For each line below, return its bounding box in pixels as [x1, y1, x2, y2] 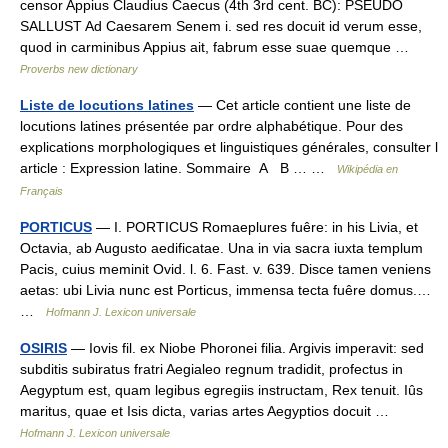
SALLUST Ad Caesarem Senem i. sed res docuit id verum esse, [20, 18, 422, 34]
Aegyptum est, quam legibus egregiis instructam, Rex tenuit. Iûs [20, 382, 423, 398]
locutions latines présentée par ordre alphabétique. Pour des [20, 118, 403, 134]
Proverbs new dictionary [20, 63, 138, 75]
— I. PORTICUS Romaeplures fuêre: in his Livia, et [92, 219, 418, 235]
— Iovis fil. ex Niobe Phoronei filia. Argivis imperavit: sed [67, 340, 424, 356]
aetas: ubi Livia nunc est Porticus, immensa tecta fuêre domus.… [20, 282, 431, 298]
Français [20, 185, 63, 197]
